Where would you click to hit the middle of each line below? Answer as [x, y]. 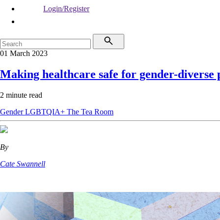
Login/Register [66, 9]
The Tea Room [90, 111]
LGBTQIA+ [46, 111]
